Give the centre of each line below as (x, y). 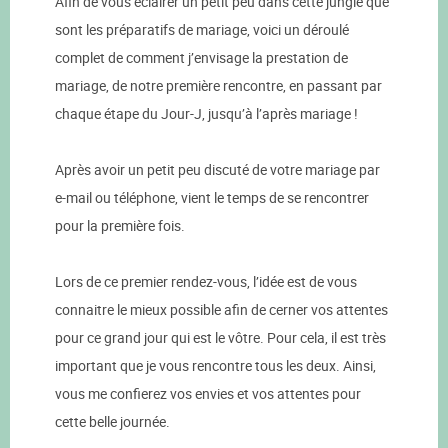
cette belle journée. (112, 422)
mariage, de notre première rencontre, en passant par (218, 86)
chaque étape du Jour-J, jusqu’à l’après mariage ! (206, 114)
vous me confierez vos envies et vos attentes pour (208, 394)
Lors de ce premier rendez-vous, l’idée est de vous (206, 282)
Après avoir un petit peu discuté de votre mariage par (217, 170)
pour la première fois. (120, 226)
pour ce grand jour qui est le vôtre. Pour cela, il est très (220, 338)
